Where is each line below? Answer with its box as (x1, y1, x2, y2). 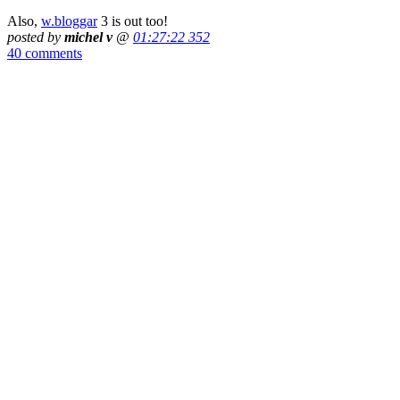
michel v (64, 29, 112, 45)
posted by (7, 29, 64, 45)
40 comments (7, 45, 82, 61)
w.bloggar (41, 12, 97, 29)
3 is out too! (97, 12, 168, 29)
